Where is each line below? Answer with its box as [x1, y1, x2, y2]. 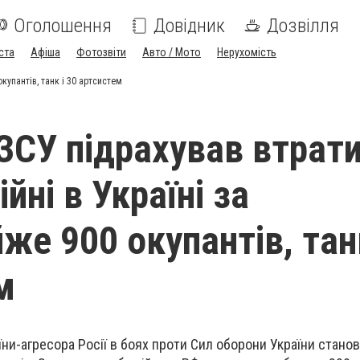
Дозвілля [267, 14, 339, 37]
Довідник [153, 14, 225, 37]
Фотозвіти [76, 46, 126, 59]
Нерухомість [217, 46, 276, 59]
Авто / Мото [142, 46, 201, 59]
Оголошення [14, 14, 112, 37]
